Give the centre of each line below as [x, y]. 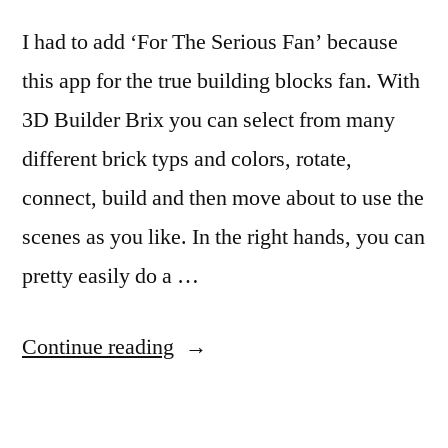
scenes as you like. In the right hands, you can [223, 237]
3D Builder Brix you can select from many [208, 120]
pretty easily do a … [110, 276]
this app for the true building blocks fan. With [221, 81]
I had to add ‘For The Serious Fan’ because [210, 42]
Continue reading [98, 347]
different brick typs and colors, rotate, [187, 159]
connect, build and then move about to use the [223, 198]
